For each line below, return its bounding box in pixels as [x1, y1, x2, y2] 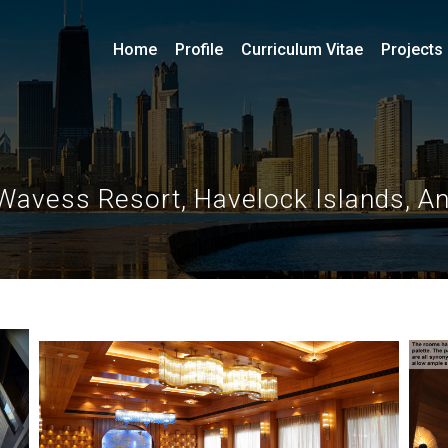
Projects [381, 40, 443, 59]
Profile [175, 40, 223, 59]
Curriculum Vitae [241, 40, 363, 59]
